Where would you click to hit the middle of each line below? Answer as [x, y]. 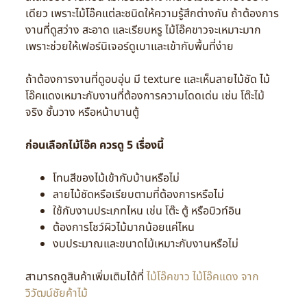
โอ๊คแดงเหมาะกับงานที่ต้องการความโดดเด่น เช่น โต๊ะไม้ [145, 96]
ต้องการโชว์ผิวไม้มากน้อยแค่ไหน [123, 228]
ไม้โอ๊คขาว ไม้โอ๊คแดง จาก [202, 277]
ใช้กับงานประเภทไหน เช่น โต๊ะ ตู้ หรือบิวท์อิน [147, 211]
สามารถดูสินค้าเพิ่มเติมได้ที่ [86, 277]
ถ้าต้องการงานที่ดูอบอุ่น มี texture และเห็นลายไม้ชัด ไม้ [147, 79]
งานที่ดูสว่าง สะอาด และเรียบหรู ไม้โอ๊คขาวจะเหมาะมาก [143, 30]
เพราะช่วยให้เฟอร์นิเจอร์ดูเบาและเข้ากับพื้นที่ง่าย [129, 47]
